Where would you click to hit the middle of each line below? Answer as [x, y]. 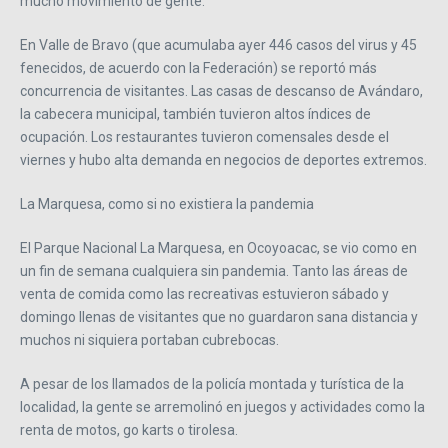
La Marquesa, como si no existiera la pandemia [167, 204]
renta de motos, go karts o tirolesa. [129, 430]
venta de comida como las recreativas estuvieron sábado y [204, 294]
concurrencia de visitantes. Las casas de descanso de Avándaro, [221, 91]
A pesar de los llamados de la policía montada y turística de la [212, 384]
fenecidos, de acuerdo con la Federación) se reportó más [198, 68]
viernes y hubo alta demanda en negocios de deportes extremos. [223, 160]
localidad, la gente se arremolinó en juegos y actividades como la [222, 407]
